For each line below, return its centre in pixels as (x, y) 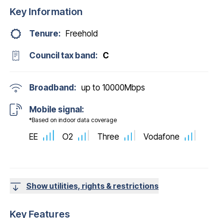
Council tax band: (64, 55)
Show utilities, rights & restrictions (92, 186)
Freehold (82, 34)
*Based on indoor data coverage (73, 120)
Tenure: (45, 34)
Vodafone (162, 136)
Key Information (46, 12)
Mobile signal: (57, 109)
